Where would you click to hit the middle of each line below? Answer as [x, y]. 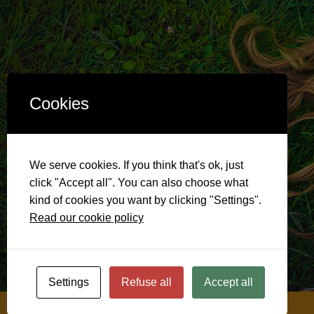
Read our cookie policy [87, 218]
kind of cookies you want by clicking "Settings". [145, 200]
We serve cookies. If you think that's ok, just [136, 165]
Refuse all [146, 282]
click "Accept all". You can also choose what [139, 183]
